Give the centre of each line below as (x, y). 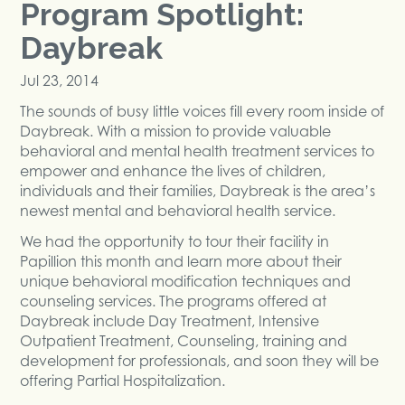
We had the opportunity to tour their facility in (175, 241)
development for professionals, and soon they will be (200, 360)
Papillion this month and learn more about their (181, 261)
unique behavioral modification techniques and (186, 281)
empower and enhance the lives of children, (173, 170)
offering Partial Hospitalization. (123, 380)
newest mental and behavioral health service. (178, 210)
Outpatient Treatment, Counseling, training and (184, 340)
